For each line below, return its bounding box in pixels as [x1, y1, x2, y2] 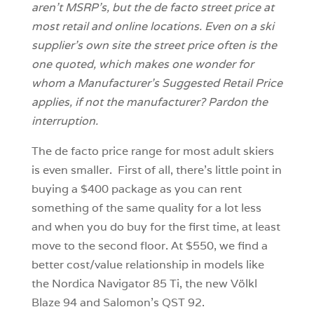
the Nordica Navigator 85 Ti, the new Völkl [31, 275, 257, 291]
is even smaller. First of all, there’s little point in [31, 162, 282, 177]
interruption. [31, 113, 98, 128]
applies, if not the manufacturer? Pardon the [31, 94, 268, 109]
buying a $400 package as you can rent [31, 181, 242, 196]
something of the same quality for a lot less [31, 200, 261, 215]
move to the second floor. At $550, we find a [31, 238, 268, 253]
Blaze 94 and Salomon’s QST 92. [31, 294, 207, 310]
